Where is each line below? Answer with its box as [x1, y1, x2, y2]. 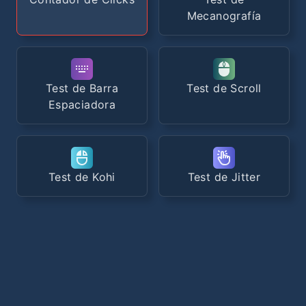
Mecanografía [186, 9, 262, 23]
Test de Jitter [187, 170, 261, 184]
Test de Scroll [186, 81, 262, 95]
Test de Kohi [48, 170, 115, 184]
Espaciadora [48, 98, 116, 111]
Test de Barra [45, 81, 119, 95]
